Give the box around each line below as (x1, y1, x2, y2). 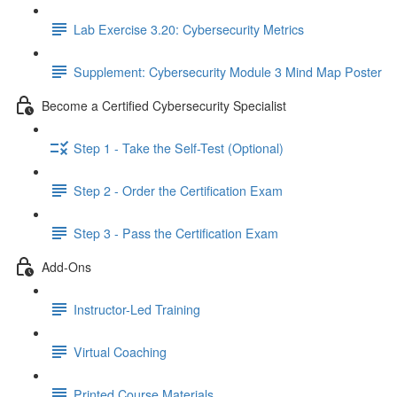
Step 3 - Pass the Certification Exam (74, 223, 278, 242)
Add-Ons (42, 257, 91, 276)
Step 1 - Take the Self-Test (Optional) (74, 138, 284, 157)
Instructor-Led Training (74, 300, 200, 318)
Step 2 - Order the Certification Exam (74, 181, 283, 199)
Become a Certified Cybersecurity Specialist (42, 96, 286, 114)
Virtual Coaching (74, 342, 167, 361)
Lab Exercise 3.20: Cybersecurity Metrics (74, 19, 304, 38)
